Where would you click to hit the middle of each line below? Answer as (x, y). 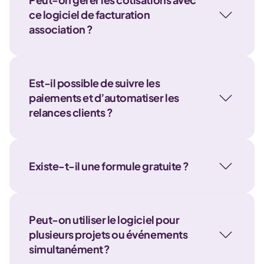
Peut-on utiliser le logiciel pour (104, 220)
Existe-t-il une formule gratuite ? (109, 166)
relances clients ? (71, 112)
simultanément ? (70, 249)
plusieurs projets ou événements (108, 234)
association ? (61, 29)
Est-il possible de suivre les (95, 83)
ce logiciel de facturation (90, 14)
